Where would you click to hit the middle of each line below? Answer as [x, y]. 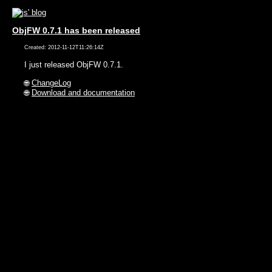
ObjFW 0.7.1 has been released [76, 30]
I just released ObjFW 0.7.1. [74, 65]
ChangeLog [51, 83]
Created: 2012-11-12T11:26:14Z [64, 48]
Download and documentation [83, 93]
